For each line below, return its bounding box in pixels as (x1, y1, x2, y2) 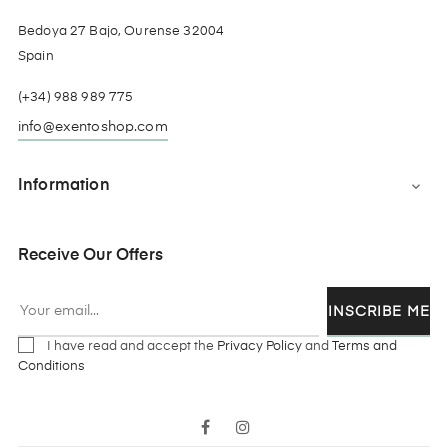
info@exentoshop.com (18, 120, 168, 135)
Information (18, 178, 110, 195)
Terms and (332, 340, 397, 354)
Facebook (220, 420, 288, 435)
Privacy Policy (217, 340, 302, 354)
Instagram (258, 420, 326, 435)
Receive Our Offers (18, 248, 163, 265)
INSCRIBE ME (327, 305, 430, 320)
